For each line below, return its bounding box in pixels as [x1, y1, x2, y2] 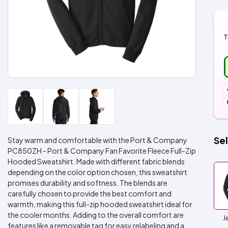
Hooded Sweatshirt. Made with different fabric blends [8, 157, 185, 166]
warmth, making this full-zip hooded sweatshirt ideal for [8, 199, 192, 209]
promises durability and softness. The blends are [8, 178, 167, 187]
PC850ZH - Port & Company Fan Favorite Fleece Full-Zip [8, 146, 196, 155]
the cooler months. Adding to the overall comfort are [8, 210, 184, 219]
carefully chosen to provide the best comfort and [8, 189, 172, 198]
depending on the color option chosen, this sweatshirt [8, 167, 187, 177]
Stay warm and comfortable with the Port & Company [8, 135, 187, 145]
